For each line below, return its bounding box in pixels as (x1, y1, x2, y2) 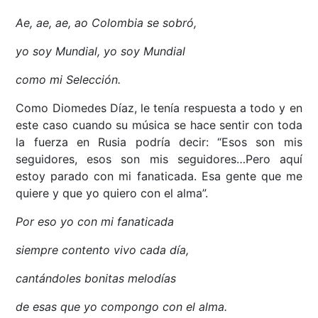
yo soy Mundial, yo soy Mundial (16, 43, 186, 58)
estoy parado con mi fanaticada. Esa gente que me (16, 168, 302, 183)
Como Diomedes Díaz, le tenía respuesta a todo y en (16, 100, 302, 115)
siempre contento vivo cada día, (16, 242, 190, 257)
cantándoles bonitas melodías (16, 270, 177, 285)
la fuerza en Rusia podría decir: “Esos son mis (16, 134, 302, 149)
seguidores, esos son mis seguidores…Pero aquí (16, 151, 302, 166)
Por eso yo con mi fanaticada (16, 214, 175, 229)
